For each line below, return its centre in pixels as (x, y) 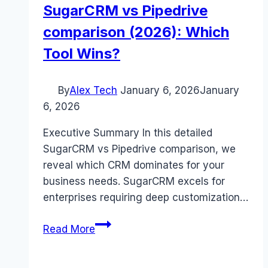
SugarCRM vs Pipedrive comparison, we (139, 149)
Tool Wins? (82, 54)
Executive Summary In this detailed (128, 133)
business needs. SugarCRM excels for (134, 182)
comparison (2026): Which (136, 32)
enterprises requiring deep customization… (146, 198)
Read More (69, 229)
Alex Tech (93, 91)
